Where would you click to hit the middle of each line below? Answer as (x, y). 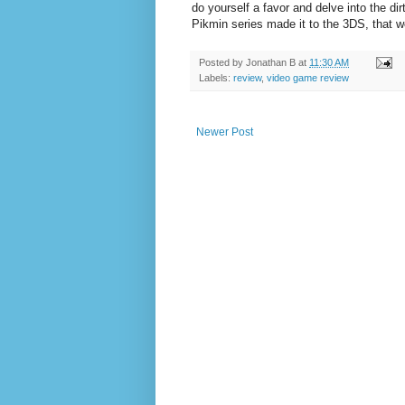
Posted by (222, 62)
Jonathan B (271, 62)
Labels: (216, 77)
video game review (308, 77)
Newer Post (225, 132)
